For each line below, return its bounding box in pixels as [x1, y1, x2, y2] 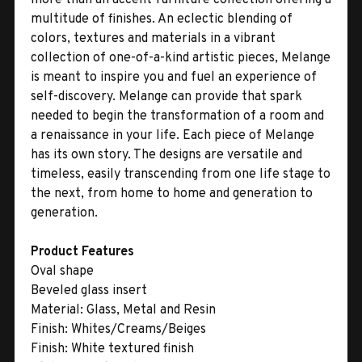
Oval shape [31, 263, 94, 280]
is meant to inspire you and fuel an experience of [31, 69, 317, 86]
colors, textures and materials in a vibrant [31, 30, 276, 47]
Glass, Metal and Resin [83, 301, 216, 318]
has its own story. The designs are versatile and [31, 146, 302, 163]
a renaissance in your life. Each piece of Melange [31, 127, 314, 144]
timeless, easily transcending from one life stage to [31, 166, 330, 183]
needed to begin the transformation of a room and [31, 107, 324, 124]
